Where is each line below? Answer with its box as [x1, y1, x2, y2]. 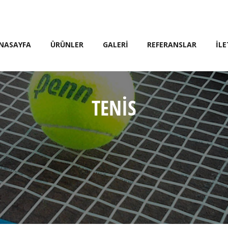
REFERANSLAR [147, 40, 197, 50]
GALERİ [102, 40, 128, 50]
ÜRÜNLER [50, 40, 83, 50]
